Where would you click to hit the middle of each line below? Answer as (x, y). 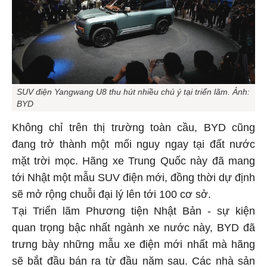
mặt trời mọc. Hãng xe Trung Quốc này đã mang (133, 159)
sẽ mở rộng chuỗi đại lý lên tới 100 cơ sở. (113, 192)
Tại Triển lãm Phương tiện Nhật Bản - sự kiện (133, 209)
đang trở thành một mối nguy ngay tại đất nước (133, 142)
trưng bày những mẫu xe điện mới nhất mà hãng (133, 242)
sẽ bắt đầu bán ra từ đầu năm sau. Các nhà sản (133, 259)
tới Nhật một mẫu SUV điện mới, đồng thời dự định (133, 176)
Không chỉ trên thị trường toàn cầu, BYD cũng (133, 125)
